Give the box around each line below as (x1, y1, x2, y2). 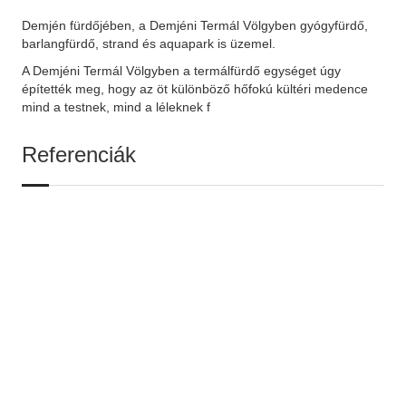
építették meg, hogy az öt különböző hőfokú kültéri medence (21, 82, 368, 97)
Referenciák (21, 142, 136, 168)
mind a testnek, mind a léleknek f (21, 100, 210, 115)
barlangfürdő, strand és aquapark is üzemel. (21, 36, 275, 52)
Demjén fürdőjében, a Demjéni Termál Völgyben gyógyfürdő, (21, 18, 368, 34)
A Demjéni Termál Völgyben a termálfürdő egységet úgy (21, 63, 341, 79)
